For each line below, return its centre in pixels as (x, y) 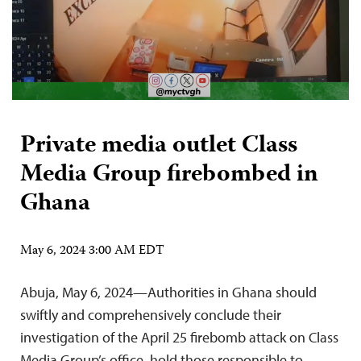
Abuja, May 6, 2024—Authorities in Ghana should (168, 292)
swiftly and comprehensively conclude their (151, 314)
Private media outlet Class (159, 146)
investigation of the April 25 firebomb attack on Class (179, 337)
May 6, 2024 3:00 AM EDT (92, 251)
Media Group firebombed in (169, 175)
